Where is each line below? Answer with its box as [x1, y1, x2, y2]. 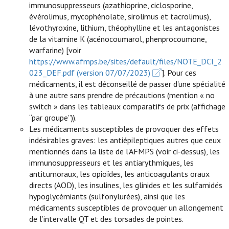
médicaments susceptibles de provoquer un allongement [29, 202, 224, 213]
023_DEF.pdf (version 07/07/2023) [29, 67, 151, 78]
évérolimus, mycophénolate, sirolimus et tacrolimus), [29, 11, 211, 21]
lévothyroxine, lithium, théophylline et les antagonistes [29, 22, 220, 33]
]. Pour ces [162, 67, 197, 78]
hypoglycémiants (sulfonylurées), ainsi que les [29, 191, 186, 201]
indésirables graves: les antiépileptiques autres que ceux [29, 135, 221, 145]
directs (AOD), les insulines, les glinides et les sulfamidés [29, 180, 223, 190]
